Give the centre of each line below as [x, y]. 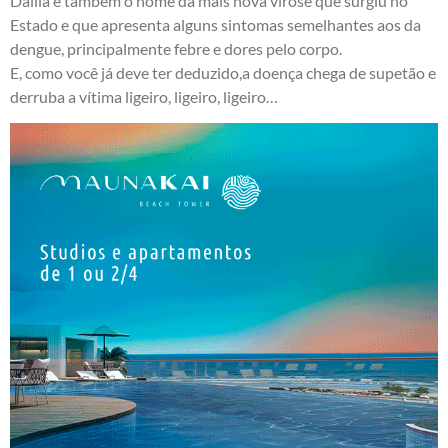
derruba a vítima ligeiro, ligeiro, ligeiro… [144, 96]
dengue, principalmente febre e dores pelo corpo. [176, 48]
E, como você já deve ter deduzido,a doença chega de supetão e [223, 72]
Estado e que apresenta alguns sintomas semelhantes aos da [215, 24]
